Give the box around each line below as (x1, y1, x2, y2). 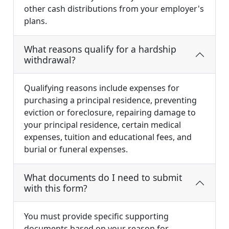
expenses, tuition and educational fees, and (24, 131, 192, 143)
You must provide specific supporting (24, 211, 169, 222)
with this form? (24, 182, 87, 195)
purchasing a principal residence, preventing (24, 95, 197, 106)
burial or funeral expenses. (24, 144, 128, 155)
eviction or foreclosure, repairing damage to (24, 107, 196, 119)
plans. (24, 15, 47, 27)
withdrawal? (24, 54, 76, 66)
